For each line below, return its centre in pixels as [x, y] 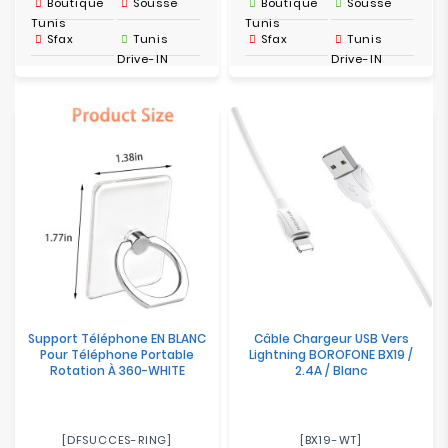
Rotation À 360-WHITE [117, 370]
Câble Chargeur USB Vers [331, 338]
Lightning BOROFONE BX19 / [331, 354]
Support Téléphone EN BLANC [117, 338]
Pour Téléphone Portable [117, 354]
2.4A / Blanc [331, 370]
